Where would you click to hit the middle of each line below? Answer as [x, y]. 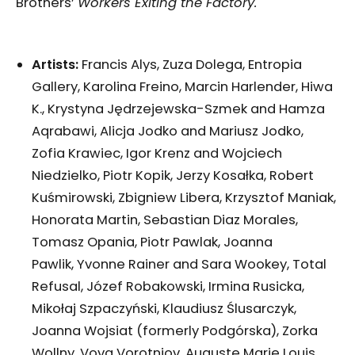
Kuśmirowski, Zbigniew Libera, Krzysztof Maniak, [184, 198]
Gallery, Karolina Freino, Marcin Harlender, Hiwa [182, 87]
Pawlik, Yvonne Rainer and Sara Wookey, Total [179, 265]
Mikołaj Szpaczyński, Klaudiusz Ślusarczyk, [164, 309]
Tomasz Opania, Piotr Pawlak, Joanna [152, 242]
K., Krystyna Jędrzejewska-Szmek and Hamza [178, 109]
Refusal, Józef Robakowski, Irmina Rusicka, [168, 287]
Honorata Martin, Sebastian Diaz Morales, [165, 220]
